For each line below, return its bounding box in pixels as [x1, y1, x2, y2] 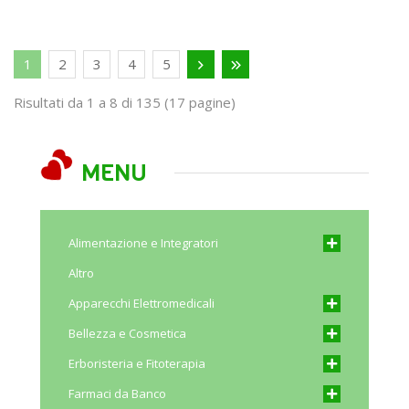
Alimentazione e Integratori [68, 234, 218, 251]
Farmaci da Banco [68, 384, 166, 402]
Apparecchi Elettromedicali [68, 294, 215, 311]
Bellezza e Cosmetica [68, 324, 186, 341]
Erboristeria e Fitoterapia [68, 354, 205, 372]
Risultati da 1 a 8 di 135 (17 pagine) [14, 92, 236, 111]
